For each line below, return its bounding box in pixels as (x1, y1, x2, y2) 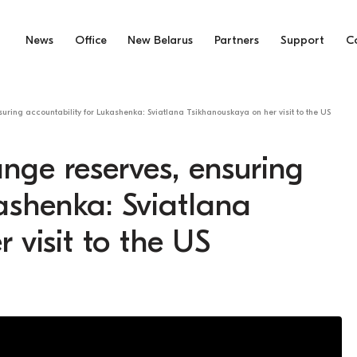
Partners (214, 33, 260, 48)
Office (74, 33, 107, 48)
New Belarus (127, 33, 194, 48)
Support (280, 33, 325, 48)
